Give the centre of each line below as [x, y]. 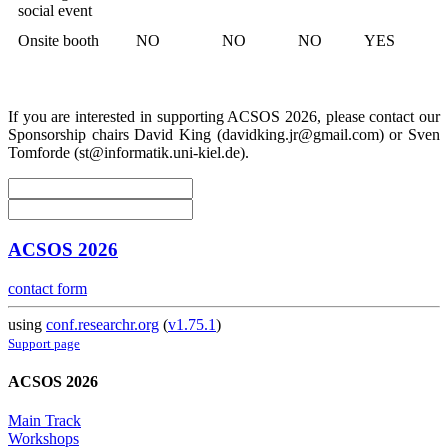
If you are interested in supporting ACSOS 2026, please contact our [224, 117]
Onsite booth [58, 41]
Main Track [44, 421]
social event [55, 11]
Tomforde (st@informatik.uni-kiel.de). [128, 153]
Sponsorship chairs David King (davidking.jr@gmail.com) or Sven [224, 135]
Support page [44, 343]
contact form [47, 288]
